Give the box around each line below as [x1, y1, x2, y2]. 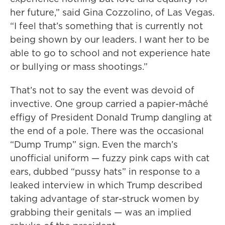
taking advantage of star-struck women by [10, 192, 199, 205]
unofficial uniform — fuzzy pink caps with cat [10, 152, 209, 164]
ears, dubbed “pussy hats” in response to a [10, 165, 200, 178]
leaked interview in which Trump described [10, 179, 202, 191]
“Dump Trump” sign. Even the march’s [10, 138, 178, 151]
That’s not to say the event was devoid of [10, 84, 194, 96]
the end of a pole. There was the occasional [10, 125, 204, 137]
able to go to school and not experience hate [10, 47, 210, 59]
